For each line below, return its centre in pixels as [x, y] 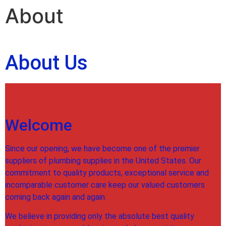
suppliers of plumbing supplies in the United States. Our [103, 160]
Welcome [39, 125]
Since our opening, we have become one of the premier [102, 148]
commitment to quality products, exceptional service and [107, 173]
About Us [46, 63]
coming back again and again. [56, 197]
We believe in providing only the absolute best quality [100, 216]
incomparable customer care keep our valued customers [105, 185]
